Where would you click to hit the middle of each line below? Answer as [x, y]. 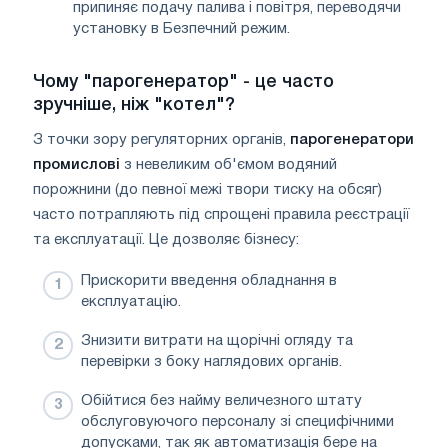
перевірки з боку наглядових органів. [211, 362]
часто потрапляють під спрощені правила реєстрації [221, 215]
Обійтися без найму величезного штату [221, 401]
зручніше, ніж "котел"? [134, 104]
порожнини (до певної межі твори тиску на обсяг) [207, 190]
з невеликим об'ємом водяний [228, 165]
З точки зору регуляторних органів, [161, 140]
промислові [76, 165]
